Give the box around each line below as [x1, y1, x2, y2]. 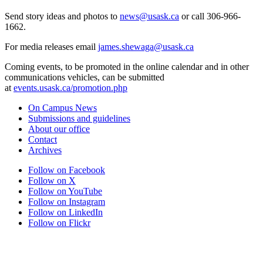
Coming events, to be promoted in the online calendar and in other [5, 61, 249, 72]
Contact [28, 134, 57, 144]
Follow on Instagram [28, 196, 105, 207]
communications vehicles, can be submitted [5, 72, 164, 82]
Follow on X [28, 175, 76, 186]
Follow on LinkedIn [28, 207, 103, 217]
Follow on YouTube [28, 186, 102, 196]
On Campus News [28, 102, 97, 113]
